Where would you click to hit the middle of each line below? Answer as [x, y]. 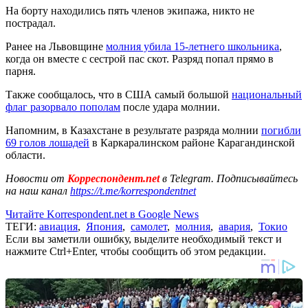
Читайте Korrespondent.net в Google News [102, 214]
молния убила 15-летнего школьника [192, 46]
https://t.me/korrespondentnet [133, 190]
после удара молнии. [170, 107]
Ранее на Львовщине [56, 46]
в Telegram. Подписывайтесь [230, 178]
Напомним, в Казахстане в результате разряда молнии [133, 130]
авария [234, 226]
